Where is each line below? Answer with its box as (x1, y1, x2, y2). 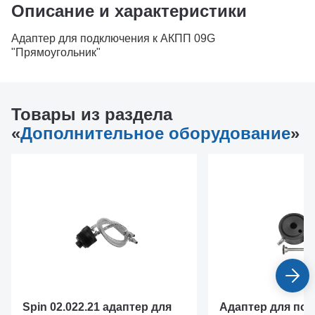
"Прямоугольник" (11, 46, 101, 58)
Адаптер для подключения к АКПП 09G (11, 32, 215, 44)
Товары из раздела (11, 105, 172, 124)
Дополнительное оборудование (20, 124, 290, 143)
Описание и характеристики (11, 1, 247, 20)
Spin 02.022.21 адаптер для (22, 301, 172, 313)
